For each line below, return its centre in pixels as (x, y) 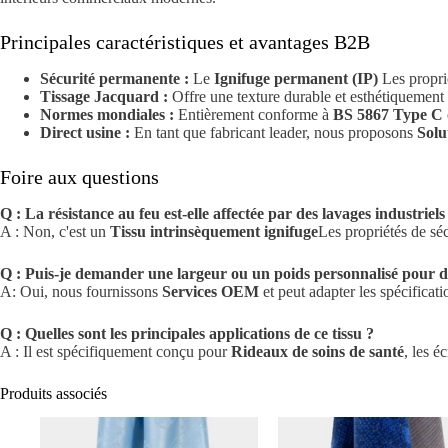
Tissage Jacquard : (104, 96)
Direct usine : (85, 132)
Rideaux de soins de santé (317, 351)
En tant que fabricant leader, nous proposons (273, 132)
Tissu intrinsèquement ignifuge (214, 231)
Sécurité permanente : (114, 78)
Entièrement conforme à (253, 114)
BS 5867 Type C (388, 114)
